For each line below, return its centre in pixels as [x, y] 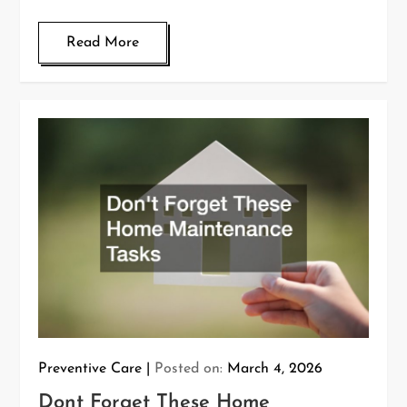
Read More [103, 42]
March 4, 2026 [275, 369]
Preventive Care [90, 369]
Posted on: [191, 369]
